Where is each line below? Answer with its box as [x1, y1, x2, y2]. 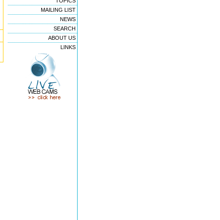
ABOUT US [48, 35, 76, 41]
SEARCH [54, 26, 76, 31]
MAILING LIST [41, 7, 76, 13]
